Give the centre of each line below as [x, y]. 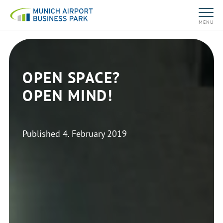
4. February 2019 [95, 134]
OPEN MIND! [68, 95]
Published [43, 134]
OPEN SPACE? [71, 77]
